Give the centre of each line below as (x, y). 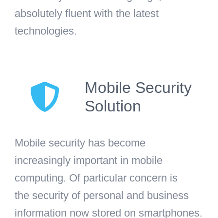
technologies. (46, 31)
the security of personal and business (102, 195)
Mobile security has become (80, 143)
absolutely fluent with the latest (87, 13)
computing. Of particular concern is (96, 178)
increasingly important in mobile (89, 160)
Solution (113, 106)
